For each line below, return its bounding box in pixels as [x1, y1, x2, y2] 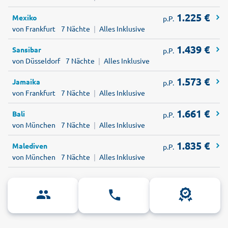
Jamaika [12, 77, 40, 87]
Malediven [12, 141, 47, 151]
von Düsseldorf [12, 56, 60, 66]
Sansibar [12, 45, 41, 54]
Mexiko [12, 13, 37, 22]
